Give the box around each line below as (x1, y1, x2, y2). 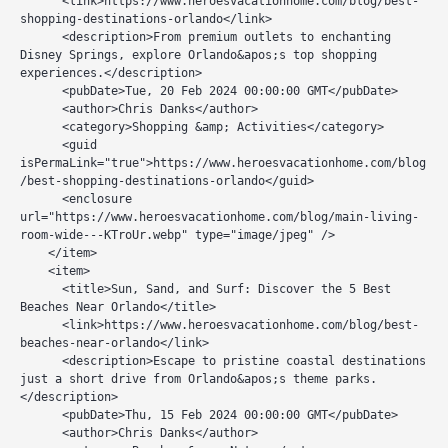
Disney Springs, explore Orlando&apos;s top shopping (20, 48, 377, 62)
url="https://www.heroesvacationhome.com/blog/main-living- (20, 210, 419, 224)
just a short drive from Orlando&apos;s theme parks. (20, 372, 377, 386)
